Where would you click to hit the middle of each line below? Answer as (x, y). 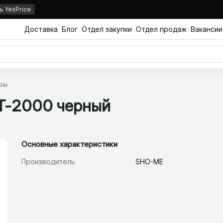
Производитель (48, 162)
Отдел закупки (107, 29)
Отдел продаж (161, 29)
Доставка (41, 29)
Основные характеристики (69, 144)
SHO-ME (150, 162)
